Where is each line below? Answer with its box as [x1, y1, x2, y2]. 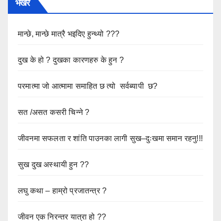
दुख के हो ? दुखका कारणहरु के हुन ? [18, 56, 124, 65]
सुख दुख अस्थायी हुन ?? [18, 160, 89, 169]
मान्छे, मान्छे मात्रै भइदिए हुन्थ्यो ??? [18, 30, 120, 38]
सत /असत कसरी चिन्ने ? [18, 108, 90, 117]
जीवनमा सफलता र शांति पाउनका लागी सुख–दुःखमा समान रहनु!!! [18, 134, 203, 143]
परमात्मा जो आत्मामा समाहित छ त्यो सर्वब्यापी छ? [18, 82, 158, 91]
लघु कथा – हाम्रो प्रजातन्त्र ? [18, 186, 107, 195]
